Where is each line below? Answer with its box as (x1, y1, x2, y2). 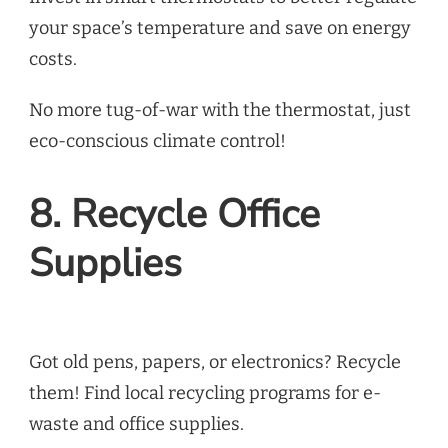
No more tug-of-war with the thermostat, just (29, 99, 411, 122)
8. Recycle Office (29, 187, 320, 241)
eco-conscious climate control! (29, 130, 286, 153)
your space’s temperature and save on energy (29, 17, 411, 40)
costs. (29, 48, 77, 71)
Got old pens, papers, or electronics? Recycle (29, 350, 401, 373)
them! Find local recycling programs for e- (29, 381, 381, 404)
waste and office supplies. (29, 412, 244, 435)
